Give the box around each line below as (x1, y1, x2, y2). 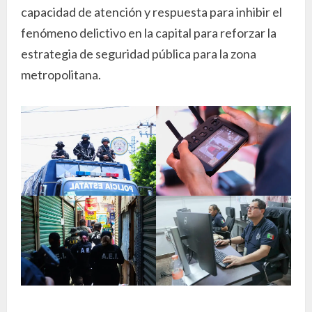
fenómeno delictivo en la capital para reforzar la (21, 24, 276, 40)
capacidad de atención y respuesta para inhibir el (21, 3, 282, 19)
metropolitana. (21, 66, 101, 82)
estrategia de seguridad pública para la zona (21, 45, 256, 61)
